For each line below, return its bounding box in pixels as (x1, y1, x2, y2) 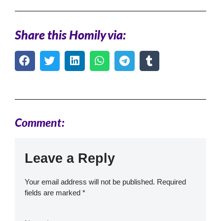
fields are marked (25, 188, 82, 197)
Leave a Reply (25, 151, 115, 166)
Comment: (15, 115, 65, 130)
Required (157, 178, 186, 186)
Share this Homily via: (15, 27, 126, 42)
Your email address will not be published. (25, 178, 155, 186)
